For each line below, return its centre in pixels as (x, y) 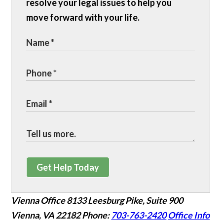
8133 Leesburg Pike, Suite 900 (125, 201)
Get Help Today (68, 167)
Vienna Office (38, 201)
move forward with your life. (83, 18)
